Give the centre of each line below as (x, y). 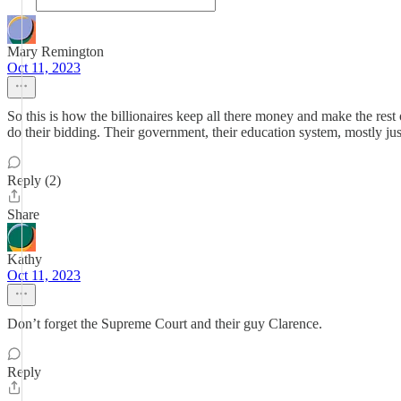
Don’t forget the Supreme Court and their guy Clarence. (165, 324)
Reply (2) (34, 180)
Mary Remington (55, 51)
